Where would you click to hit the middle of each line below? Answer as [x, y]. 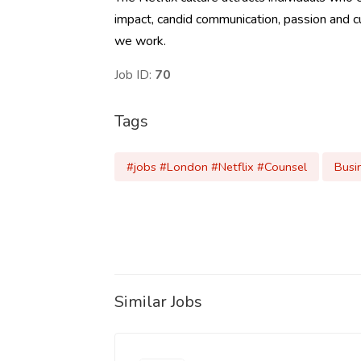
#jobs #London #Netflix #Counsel [217, 167]
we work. [142, 41]
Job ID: [135, 75]
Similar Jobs [158, 302]
